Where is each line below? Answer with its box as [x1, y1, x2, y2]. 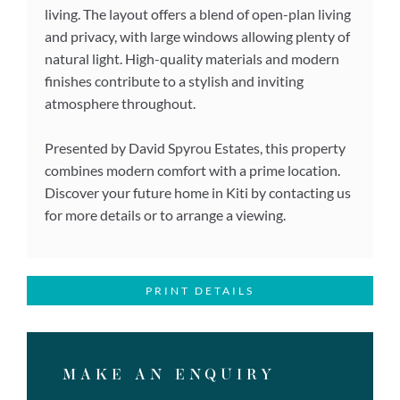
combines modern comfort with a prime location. [45, 161, 340, 179]
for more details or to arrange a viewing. [45, 205, 286, 223]
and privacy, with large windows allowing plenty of [45, 27, 350, 45]
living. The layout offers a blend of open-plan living [45, 4, 351, 22]
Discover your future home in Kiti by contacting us [45, 183, 351, 201]
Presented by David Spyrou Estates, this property [45, 138, 346, 156]
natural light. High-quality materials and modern [45, 49, 339, 67]
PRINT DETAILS [146, 284, 254, 298]
